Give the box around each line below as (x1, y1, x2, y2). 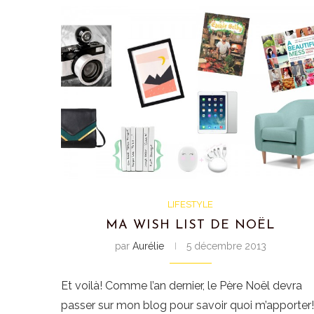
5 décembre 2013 (186, 240, 266, 252)
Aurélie (132, 240, 164, 252)
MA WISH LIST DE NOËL (106, 218, 275, 232)
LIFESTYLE (168, 198, 214, 210)
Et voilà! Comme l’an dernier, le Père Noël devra (61, 278, 302, 292)
